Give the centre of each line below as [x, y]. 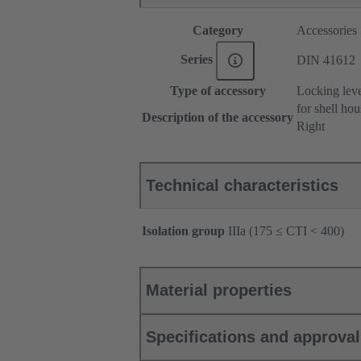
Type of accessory [218, 91]
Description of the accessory [218, 118]
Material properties [219, 290]
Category [218, 31]
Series [198, 60]
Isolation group [183, 231]
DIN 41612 [326, 60]
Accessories [327, 31]
